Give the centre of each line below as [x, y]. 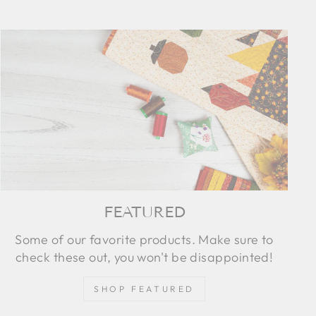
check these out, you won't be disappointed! [144, 257]
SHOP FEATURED [145, 289]
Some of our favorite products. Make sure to [144, 240]
